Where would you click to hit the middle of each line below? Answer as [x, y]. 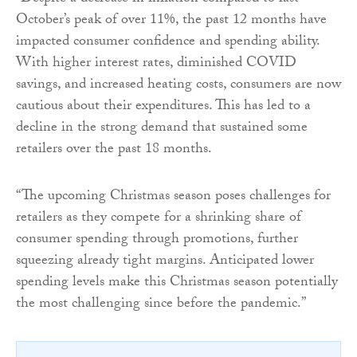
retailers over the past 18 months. [114, 151]
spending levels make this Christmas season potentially [177, 284]
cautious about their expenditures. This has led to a [163, 108]
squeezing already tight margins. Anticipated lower [165, 262]
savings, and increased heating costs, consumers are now [178, 86]
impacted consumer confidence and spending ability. [168, 43]
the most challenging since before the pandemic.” [161, 305]
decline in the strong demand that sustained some [162, 129]
